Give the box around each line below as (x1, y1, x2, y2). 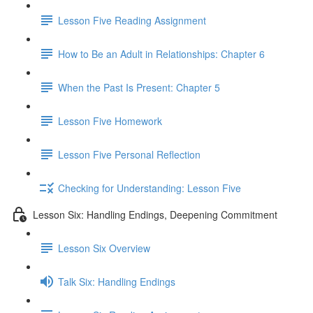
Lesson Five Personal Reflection (58, 147, 201, 161)
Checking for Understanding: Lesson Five (58, 180, 241, 195)
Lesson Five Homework (58, 113, 162, 128)
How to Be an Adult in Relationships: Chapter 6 (58, 46, 265, 61)
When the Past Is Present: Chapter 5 (58, 80, 220, 94)
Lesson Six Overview (58, 240, 150, 255)
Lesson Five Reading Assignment (58, 13, 206, 27)
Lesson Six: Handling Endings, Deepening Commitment (33, 207, 277, 221)
